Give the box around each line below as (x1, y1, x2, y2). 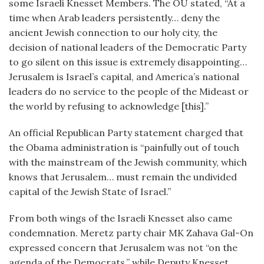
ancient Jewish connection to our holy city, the (9, 27, 217, 38)
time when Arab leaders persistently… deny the (9, 12, 220, 24)
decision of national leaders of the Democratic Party (9, 41, 246, 53)
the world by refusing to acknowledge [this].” (9, 100, 209, 112)
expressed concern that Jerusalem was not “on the (9, 242, 237, 253)
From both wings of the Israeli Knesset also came (9, 212, 232, 224)
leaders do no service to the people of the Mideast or (9, 85, 249, 97)
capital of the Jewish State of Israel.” (9, 186, 171, 197)
